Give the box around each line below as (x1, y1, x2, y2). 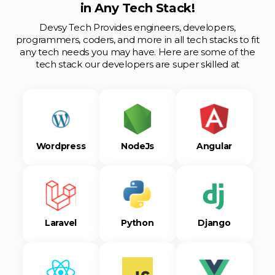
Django (198, 217, 231, 228)
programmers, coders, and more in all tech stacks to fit (15, 34, 260, 45)
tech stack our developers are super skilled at (35, 58, 240, 70)
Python (121, 217, 154, 228)
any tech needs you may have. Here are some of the (20, 46, 255, 58)
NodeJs (120, 140, 155, 152)
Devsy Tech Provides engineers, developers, (39, 21, 236, 33)
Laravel (44, 217, 77, 228)
